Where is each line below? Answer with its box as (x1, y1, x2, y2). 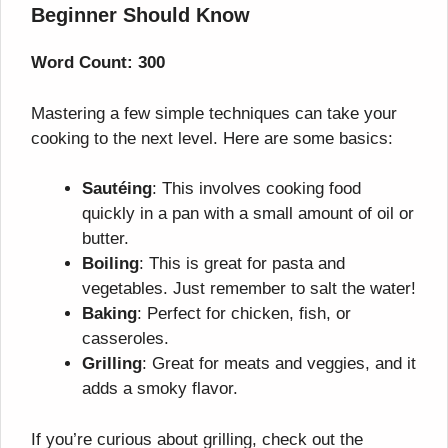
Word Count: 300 (31, 53, 165, 73)
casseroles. (82, 329, 169, 349)
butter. (82, 229, 129, 249)
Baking (82, 304, 137, 324)
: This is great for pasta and (139, 254, 345, 274)
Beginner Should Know (31, 4, 250, 27)
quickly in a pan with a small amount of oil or (82, 204, 414, 224)
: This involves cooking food (152, 179, 361, 199)
